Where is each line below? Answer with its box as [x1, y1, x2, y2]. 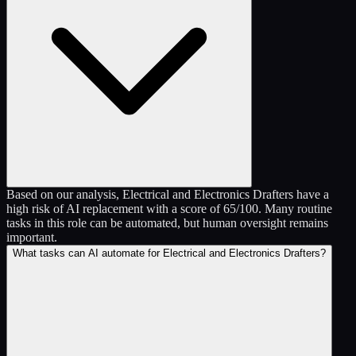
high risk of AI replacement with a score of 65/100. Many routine [6, 202, 332, 216]
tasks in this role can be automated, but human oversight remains [6, 216, 328, 230]
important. [6, 230, 57, 245]
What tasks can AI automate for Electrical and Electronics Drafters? [13, 247, 326, 260]
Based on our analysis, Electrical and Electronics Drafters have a [6, 188, 329, 202]
